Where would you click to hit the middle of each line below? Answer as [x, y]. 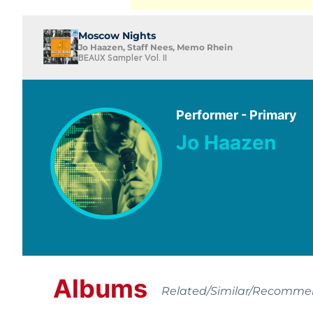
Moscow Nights [117, 35]
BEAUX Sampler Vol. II [123, 58]
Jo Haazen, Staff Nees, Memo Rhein [155, 47]
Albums [100, 289]
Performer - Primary [236, 115]
